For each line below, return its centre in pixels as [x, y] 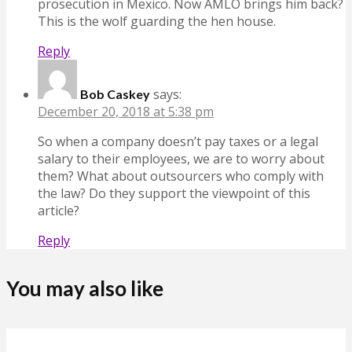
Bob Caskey [115, 93]
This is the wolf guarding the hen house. [157, 21]
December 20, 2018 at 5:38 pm [126, 111]
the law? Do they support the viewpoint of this [174, 193]
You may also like [85, 289]
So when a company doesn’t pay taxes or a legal [178, 141]
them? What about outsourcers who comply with [181, 176]
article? [59, 210]
